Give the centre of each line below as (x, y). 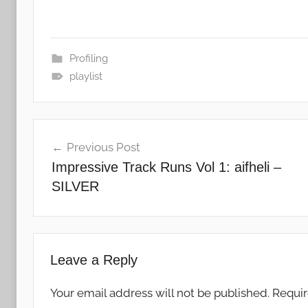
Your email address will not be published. (160, 293)
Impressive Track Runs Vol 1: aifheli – (166, 167)
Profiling (88, 59)
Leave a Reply (94, 260)
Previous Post (103, 147)
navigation (77, 156)
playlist (86, 77)
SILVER (75, 186)
